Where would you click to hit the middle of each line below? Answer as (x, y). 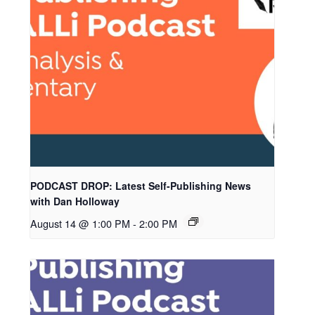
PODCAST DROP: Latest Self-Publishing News (141, 185)
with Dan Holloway (75, 201)
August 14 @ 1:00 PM (81, 223)
